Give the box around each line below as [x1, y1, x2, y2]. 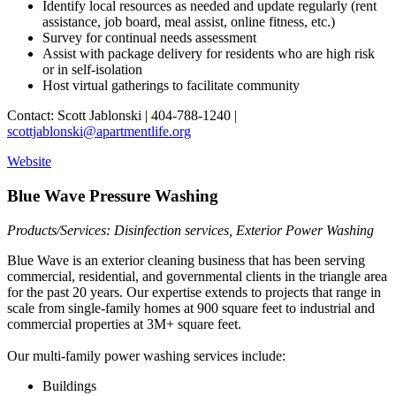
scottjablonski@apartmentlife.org [7, 124, 191, 140]
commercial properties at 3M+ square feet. [7, 316, 241, 331]
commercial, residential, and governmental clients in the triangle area [7, 268, 387, 284]
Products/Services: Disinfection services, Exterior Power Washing [7, 222, 374, 238]
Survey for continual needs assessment [42, 30, 260, 46]
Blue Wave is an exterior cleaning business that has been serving [7, 252, 365, 268]
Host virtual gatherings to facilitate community [42, 78, 300, 94]
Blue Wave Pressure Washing [7, 186, 218, 205]
